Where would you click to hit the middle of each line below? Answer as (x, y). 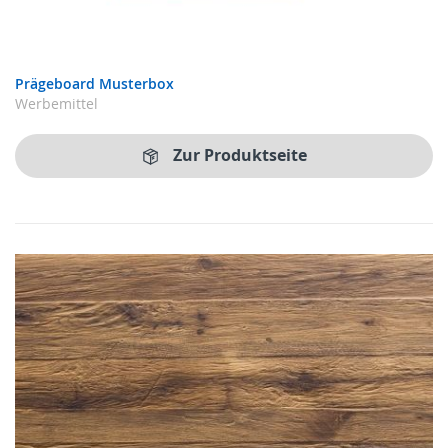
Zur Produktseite (240, 155)
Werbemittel (56, 103)
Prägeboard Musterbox (94, 83)
